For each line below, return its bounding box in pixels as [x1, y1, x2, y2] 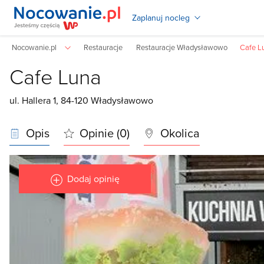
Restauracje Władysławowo [136, 42, 227, 52]
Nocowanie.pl [12, 42, 57, 52]
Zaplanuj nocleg [132, 11, 190, 24]
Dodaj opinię [67, 172, 120, 186]
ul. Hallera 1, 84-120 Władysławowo [9, 94, 153, 107]
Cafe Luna [9, 61, 101, 91]
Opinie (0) [77, 124, 130, 141]
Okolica [157, 124, 200, 141]
